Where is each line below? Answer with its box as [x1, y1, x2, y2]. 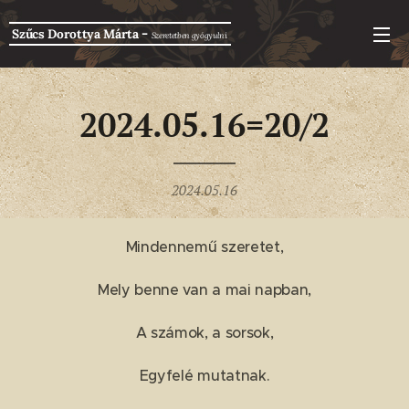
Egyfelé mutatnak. [139, 366, 270, 384]
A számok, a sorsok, [135, 323, 274, 341]
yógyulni [195, 30, 227, 40]
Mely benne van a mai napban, [97, 280, 312, 299]
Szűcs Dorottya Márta [12, 26, 139, 42]
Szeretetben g [151, 30, 196, 40]
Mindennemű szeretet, [125, 237, 284, 256]
